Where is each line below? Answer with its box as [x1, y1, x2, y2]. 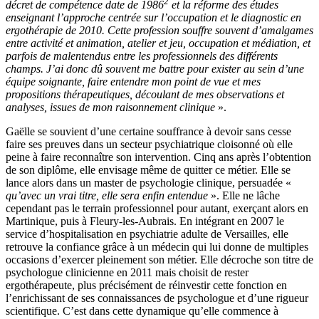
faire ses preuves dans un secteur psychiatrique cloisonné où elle [6, 137, 293, 150]
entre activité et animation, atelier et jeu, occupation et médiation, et [6, 36, 310, 49]
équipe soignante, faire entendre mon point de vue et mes [6, 75, 261, 88]
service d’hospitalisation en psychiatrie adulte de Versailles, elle [6, 227, 288, 240]
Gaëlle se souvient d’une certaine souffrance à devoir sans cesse [6, 125, 291, 137]
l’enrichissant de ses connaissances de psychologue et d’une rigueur [6, 291, 308, 304]
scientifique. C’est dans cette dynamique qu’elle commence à [6, 304, 278, 317]
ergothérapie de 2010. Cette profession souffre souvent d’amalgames [6, 23, 313, 36]
